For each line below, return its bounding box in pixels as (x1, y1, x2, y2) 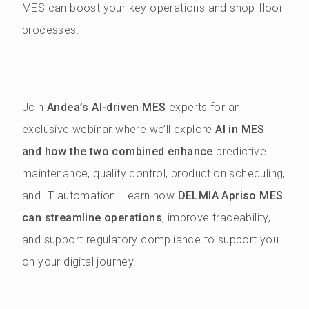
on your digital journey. (22, 255, 143, 268)
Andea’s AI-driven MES (47, 101, 169, 114)
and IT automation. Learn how (22, 189, 178, 202)
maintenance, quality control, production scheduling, (22, 167, 286, 180)
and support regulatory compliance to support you (22, 233, 279, 246)
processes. (22, 23, 80, 37)
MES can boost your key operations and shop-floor (22, 1, 283, 14)
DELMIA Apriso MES (177, 189, 283, 202)
